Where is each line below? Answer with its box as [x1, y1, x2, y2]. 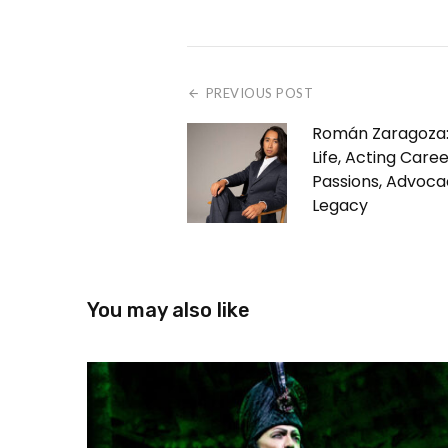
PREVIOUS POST [205, 85, 314, 102]
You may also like [87, 298, 250, 323]
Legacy [312, 194, 368, 218]
